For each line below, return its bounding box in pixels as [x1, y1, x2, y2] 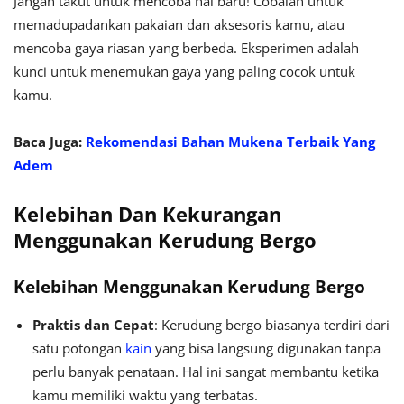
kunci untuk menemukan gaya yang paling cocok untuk [14, 62, 355, 81]
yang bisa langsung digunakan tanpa [151, 339, 381, 358]
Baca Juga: [14, 133, 86, 151]
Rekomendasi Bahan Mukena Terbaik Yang [86, 133, 375, 151]
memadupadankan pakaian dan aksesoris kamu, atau [14, 15, 344, 34]
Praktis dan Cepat [32, 316, 154, 335]
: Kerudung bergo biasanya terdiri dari [154, 316, 390, 335]
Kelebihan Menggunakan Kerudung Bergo [14, 275, 365, 299]
